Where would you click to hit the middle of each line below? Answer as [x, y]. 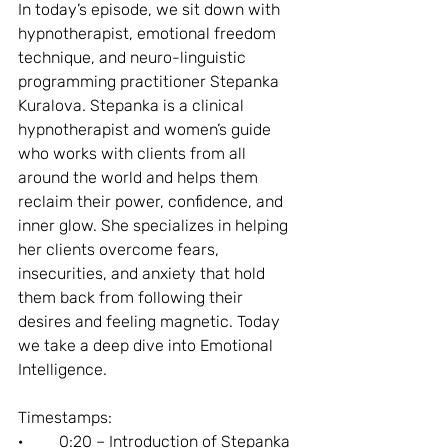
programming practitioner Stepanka [150, 81]
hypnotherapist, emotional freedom [149, 33]
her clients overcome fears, [120, 249]
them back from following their [132, 297]
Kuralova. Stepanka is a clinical [133, 105]
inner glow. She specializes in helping [155, 225]
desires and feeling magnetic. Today [151, 321]
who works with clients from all [134, 153]
